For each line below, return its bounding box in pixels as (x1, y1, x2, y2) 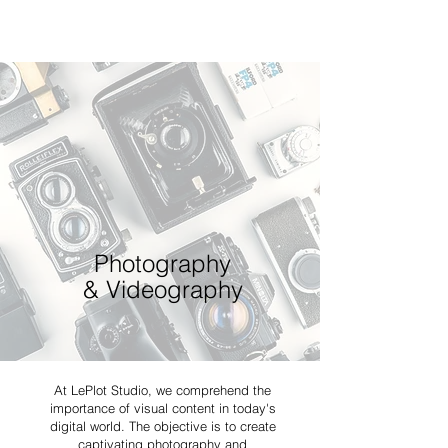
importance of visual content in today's (49, 400, 276, 416)
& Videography (82, 275, 243, 304)
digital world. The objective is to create (49, 418, 276, 434)
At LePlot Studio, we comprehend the (54, 382, 271, 398)
